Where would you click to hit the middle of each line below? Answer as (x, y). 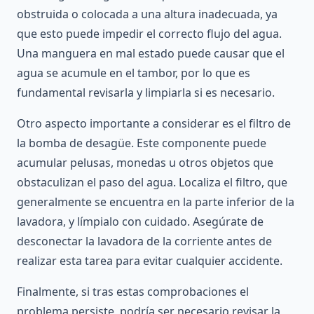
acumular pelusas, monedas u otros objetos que (145, 163)
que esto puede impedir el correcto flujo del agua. (149, 34)
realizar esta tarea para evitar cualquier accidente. (150, 261)
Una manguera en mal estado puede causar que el (151, 54)
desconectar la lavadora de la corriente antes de (144, 241)
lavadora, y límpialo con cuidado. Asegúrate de (140, 222)
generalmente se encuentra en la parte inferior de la (156, 202)
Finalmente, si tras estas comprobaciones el (133, 292)
